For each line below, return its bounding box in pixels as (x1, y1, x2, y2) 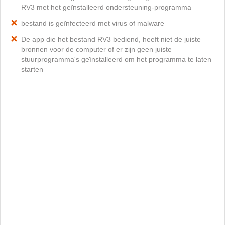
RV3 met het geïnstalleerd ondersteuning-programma (21, 3, 191, 11)
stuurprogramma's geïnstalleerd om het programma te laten (21, 55, 211, 63)
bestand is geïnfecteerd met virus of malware (21, 19, 164, 27)
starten (21, 65, 43, 73)
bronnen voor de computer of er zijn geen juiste (21, 45, 172, 53)
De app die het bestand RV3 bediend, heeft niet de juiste (21, 35, 201, 43)
